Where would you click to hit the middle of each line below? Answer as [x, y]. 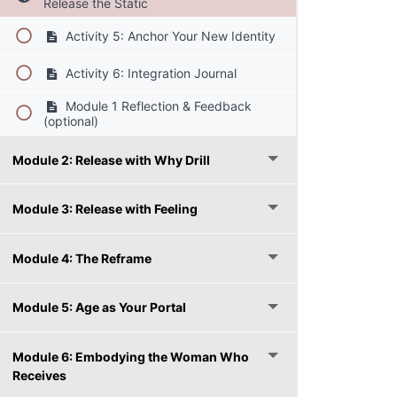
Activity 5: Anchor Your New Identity [168, 35]
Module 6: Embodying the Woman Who [131, 357]
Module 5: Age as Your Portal [99, 307]
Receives [39, 376]
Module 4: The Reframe [82, 258]
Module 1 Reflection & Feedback [156, 105]
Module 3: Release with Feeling [105, 209]
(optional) [71, 121]
